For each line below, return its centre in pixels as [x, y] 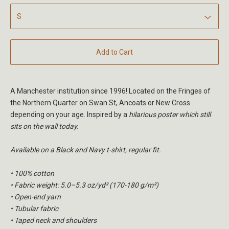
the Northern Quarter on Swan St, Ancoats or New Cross [100, 103]
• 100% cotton [32, 174]
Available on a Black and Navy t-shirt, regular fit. [86, 150]
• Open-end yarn [36, 197]
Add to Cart [114, 52]
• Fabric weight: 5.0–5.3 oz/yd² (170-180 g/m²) [84, 185]
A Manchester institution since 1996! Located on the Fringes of [110, 91]
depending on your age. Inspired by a [70, 115]
